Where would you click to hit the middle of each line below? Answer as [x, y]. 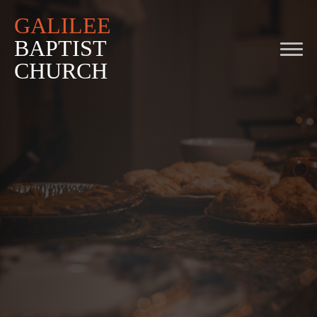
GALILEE [63, 25]
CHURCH [61, 71]
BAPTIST [60, 48]
